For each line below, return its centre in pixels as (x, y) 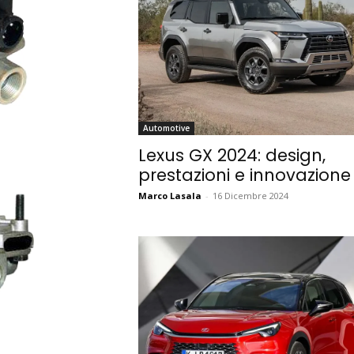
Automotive (166, 128)
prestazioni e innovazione (244, 175)
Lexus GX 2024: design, (232, 155)
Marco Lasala (169, 195)
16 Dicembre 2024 (250, 195)
